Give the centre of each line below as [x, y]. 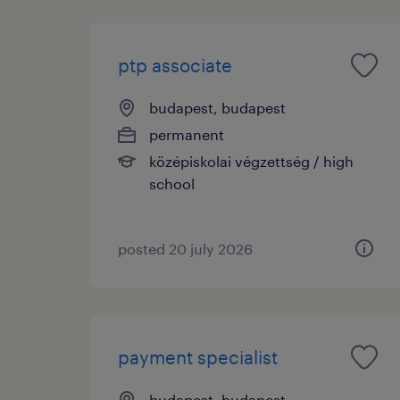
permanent [187, 134]
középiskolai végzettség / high [251, 161]
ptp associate [175, 65]
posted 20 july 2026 [185, 248]
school [172, 183]
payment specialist [198, 357]
